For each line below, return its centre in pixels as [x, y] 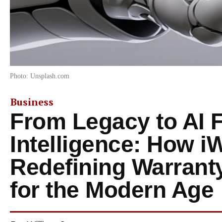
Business [32, 102]
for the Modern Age [112, 190]
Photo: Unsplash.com [40, 76]
